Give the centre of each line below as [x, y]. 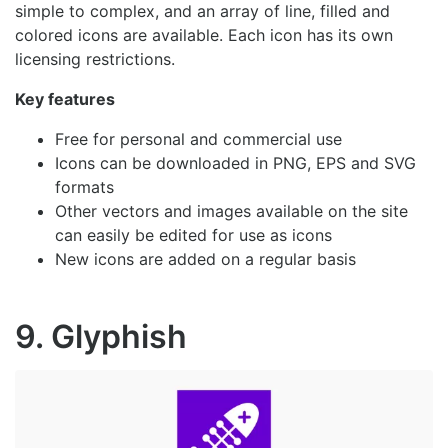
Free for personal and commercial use [198, 138]
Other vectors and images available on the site [231, 210]
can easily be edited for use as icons [193, 234]
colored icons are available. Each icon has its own [204, 34]
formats [84, 186]
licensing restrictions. [95, 58]
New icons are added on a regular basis [205, 258]
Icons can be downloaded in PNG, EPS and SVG [235, 162]
